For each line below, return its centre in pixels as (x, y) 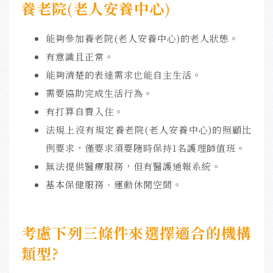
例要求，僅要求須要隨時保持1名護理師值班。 (146, 148)
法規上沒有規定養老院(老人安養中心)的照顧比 (149, 130)
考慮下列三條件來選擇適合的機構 (136, 233)
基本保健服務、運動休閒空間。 (114, 185)
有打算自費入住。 (85, 112)
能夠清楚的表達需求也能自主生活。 (124, 75)
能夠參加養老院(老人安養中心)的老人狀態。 (142, 38)
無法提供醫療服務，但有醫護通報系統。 (133, 166)
